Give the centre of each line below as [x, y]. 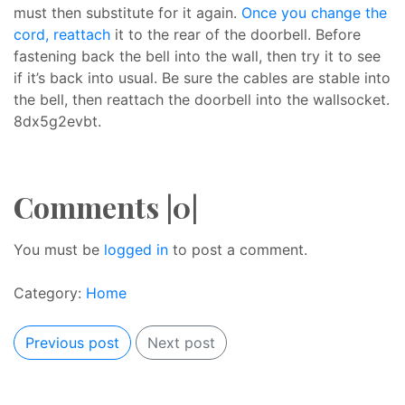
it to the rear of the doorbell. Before [235, 34]
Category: [50, 293]
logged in [136, 250]
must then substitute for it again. [127, 13]
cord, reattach [62, 34]
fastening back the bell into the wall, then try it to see [197, 56]
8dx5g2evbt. [57, 121]
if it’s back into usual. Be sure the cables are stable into [202, 78]
